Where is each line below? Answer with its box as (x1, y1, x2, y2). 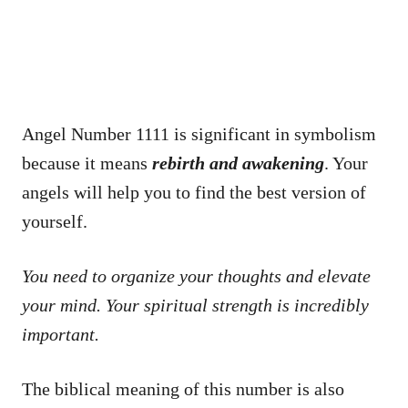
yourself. (22, 210, 87, 231)
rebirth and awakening (152, 152, 324, 173)
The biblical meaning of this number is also (22, 378, 344, 399)
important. (22, 323, 99, 344)
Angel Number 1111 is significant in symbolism (22, 123, 376, 144)
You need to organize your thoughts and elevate (22, 265, 371, 286)
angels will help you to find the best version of (22, 181, 366, 202)
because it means (22, 152, 152, 173)
